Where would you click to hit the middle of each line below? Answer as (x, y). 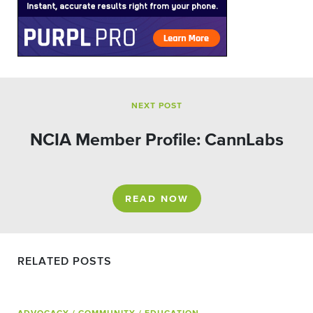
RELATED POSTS (65, 262)
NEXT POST (156, 106)
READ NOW (156, 199)
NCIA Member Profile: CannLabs (156, 140)
